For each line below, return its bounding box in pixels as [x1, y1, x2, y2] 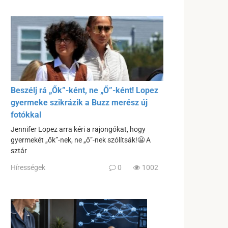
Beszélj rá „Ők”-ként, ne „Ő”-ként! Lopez [11, 85, 158, 95]
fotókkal [11, 109, 41, 120]
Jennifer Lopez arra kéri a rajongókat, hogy [11, 125, 146, 134]
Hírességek [11, 163, 45, 172]
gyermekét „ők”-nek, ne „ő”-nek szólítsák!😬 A [11, 135, 151, 145]
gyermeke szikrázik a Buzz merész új [11, 97, 148, 107]
